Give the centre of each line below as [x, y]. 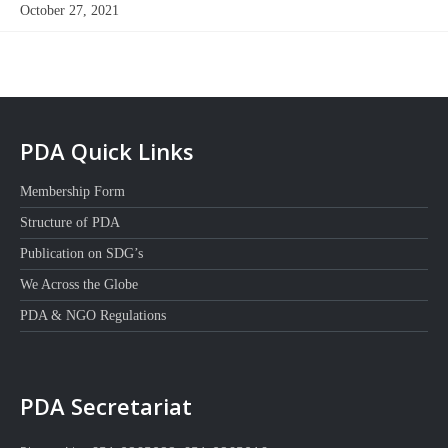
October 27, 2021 [69, 10]
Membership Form [72, 191]
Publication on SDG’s [81, 253]
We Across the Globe [79, 284]
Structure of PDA [70, 222]
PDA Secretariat [106, 406]
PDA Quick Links [107, 151]
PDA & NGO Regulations [93, 315]
